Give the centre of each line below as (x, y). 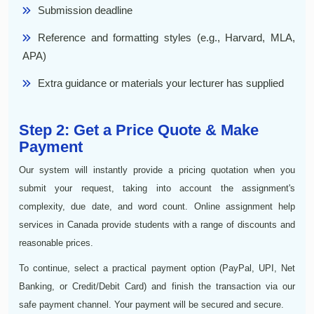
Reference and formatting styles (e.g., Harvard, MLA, (166, 37)
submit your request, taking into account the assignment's (157, 188)
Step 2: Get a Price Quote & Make (139, 130)
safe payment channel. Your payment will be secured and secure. (151, 304)
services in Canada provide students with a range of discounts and (157, 224)
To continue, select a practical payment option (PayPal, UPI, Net (157, 268)
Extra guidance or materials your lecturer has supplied (161, 83)
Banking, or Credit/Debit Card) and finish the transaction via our (157, 286)
